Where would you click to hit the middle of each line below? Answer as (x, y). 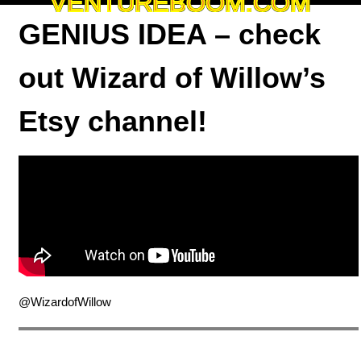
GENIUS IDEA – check (170, 34)
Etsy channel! (113, 121)
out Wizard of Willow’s (172, 78)
